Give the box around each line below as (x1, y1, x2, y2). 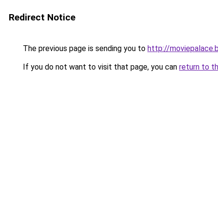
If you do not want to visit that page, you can (21, 62, 179, 72)
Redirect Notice (9, 12, 75, 23)
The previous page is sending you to (21, 44, 147, 53)
